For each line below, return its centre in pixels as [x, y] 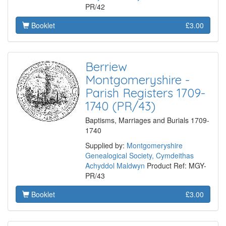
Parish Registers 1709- [145, 93]
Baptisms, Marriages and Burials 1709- [147, 120]
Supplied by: [106, 146]
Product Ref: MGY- [176, 166]
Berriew [106, 67]
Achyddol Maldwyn [115, 166]
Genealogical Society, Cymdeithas [139, 156]
